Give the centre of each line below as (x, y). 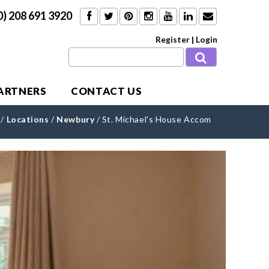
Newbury (76, 119)
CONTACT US (106, 91)
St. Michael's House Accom (156, 119)
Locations (28, 119)
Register (173, 39)
